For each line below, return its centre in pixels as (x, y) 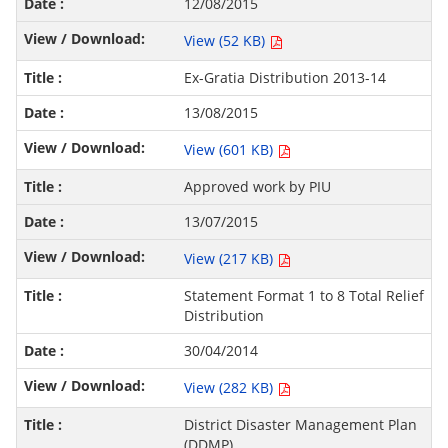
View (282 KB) (230, 388)
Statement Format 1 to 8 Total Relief (303, 296)
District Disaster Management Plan (300, 425)
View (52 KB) (226, 41)
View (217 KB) (230, 259)
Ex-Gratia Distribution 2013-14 (284, 78)
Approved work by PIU (257, 187)
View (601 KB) (230, 150)
